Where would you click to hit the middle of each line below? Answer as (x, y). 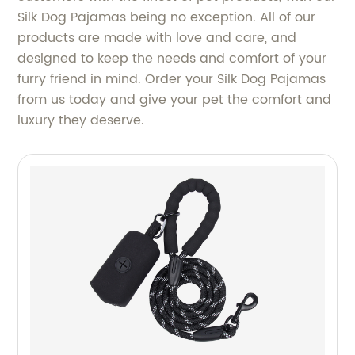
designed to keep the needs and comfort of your (172, 59)
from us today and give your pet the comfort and (175, 100)
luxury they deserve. (81, 120)
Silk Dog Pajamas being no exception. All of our (167, 17)
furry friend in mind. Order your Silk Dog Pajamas (172, 79)
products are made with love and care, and (157, 38)
